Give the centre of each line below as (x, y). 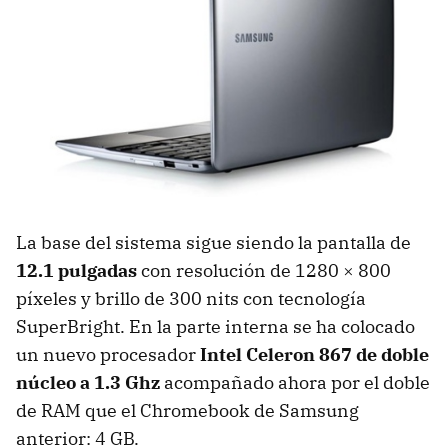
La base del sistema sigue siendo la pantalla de (213, 242)
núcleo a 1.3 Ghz (88, 382)
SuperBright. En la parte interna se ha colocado (215, 326)
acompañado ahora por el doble (295, 382)
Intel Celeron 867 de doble (314, 354)
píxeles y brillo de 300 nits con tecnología (191, 298)
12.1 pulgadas (76, 270)
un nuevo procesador (108, 354)
